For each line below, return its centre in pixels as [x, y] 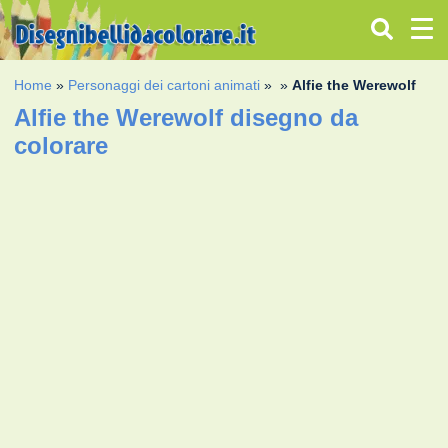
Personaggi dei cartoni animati [164, 84]
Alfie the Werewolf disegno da [186, 117]
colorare [61, 145]
